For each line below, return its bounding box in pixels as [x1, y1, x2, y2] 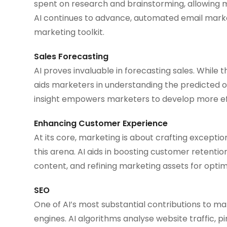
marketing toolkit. [34, 26, 105, 38]
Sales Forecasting [34, 50, 109, 62]
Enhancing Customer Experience [34, 117, 168, 129]
